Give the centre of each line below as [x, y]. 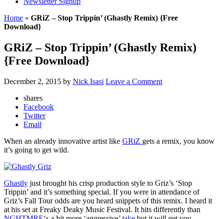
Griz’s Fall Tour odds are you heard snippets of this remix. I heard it [108, 200]
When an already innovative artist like [63, 141]
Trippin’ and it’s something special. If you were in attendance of [102, 192]
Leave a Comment [134, 81]
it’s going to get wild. [36, 150]
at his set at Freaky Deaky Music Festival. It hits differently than [102, 209]
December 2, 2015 [33, 81]
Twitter [34, 115]
